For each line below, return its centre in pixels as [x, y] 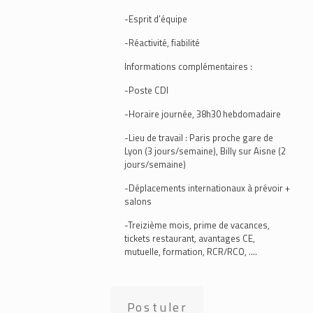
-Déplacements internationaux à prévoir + [207, 188]
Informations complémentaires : [188, 66]
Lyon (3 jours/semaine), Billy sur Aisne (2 [205, 151]
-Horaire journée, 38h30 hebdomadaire [203, 114]
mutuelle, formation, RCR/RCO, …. [191, 252]
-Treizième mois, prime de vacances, [197, 225]
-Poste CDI [146, 90]
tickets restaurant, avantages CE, [190, 238]
